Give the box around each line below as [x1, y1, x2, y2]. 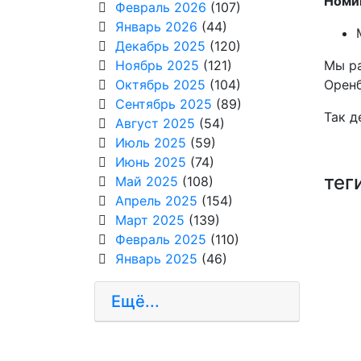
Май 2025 [114, 173, 178, 190]
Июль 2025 [114, 135, 186, 151]
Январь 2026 [114, 19, 197, 35]
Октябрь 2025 [114, 77, 205, 93]
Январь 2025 [114, 251, 197, 268]
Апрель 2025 [114, 193, 197, 210]
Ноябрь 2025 [114, 57, 199, 74]
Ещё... [111, 292, 160, 312]
